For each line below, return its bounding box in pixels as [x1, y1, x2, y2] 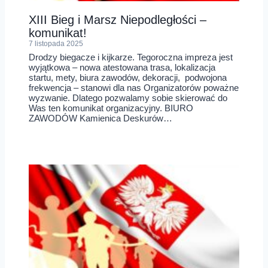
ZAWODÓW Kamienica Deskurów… [29, 113, 172, 124]
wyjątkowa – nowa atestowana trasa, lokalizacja [29, 62, 215, 73]
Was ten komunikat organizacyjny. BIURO [29, 103, 193, 114]
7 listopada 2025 [29, 39, 83, 48]
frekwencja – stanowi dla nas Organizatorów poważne [29, 83, 239, 93]
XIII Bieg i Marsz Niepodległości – [29, 13, 206, 26]
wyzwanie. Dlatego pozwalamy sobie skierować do [29, 93, 227, 103]
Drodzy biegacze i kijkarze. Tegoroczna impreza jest [29, 52, 233, 63]
